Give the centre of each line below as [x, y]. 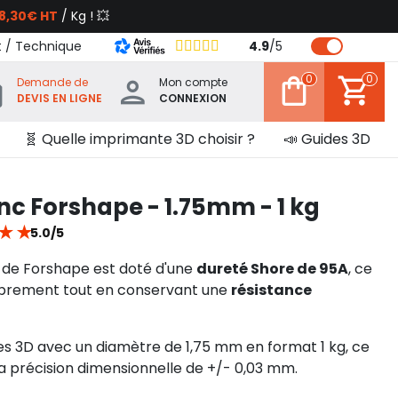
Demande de [52, 82]
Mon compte [193, 82]
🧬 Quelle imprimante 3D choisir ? [139, 139]
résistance [271, 290]
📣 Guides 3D [327, 139]
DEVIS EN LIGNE [60, 98]
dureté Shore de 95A [272, 269]
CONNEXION [193, 98]
